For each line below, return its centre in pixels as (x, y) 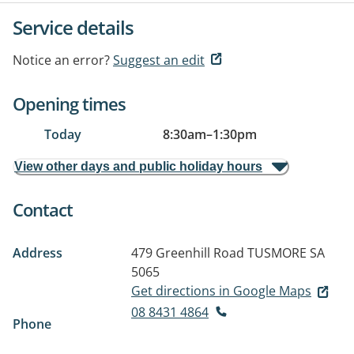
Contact (43, 209)
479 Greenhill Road (188, 253)
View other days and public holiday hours (138, 166)
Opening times (69, 104)
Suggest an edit (159, 60)
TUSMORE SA (286, 253)
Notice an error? (61, 60)
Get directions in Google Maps (221, 291)
